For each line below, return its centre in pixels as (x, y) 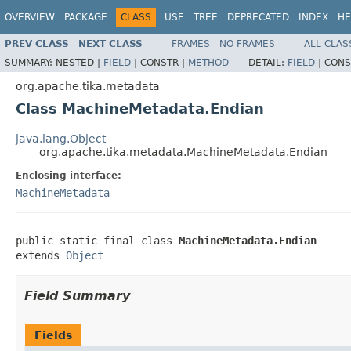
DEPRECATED (258, 17)
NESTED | (80, 62)
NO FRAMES (247, 43)
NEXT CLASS (110, 43)
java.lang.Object (61, 138)
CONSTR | (164, 62)
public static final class (97, 240)
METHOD (208, 62)
